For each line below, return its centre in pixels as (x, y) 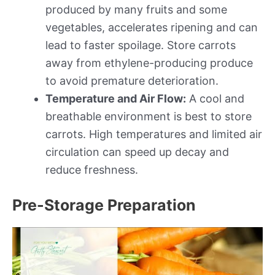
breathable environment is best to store (149, 117)
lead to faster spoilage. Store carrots (141, 45)
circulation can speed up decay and (137, 152)
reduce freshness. (92, 170)
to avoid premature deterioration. (132, 81)
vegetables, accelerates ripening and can (152, 28)
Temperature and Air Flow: (116, 99)
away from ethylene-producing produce (149, 63)
